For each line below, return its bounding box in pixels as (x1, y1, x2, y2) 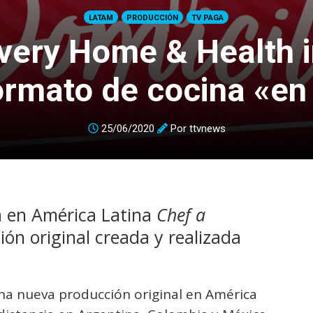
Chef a (152, 203, 205, 226)
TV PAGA (191, 13, 224, 22)
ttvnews (189, 122, 226, 135)
